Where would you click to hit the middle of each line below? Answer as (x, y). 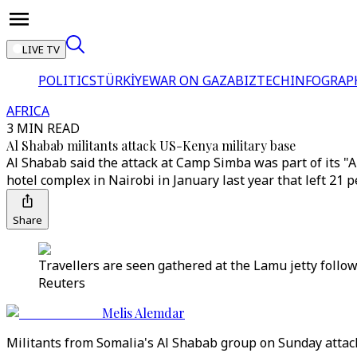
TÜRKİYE (123, 80)
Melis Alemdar (143, 313)
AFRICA (28, 111)
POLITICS (67, 80)
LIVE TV (41, 49)
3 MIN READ (43, 128)
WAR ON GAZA (192, 80)
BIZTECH (263, 80)
